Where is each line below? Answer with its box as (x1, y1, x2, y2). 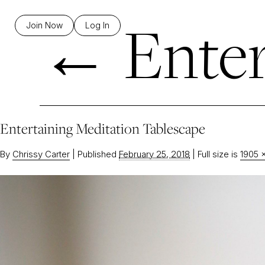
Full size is (195, 148, 240, 160)
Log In (85, 20, 109, 30)
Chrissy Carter (12, 148, 70, 160)
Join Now (26, 20, 63, 30)
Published (77, 148, 117, 160)
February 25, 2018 (119, 148, 190, 160)
